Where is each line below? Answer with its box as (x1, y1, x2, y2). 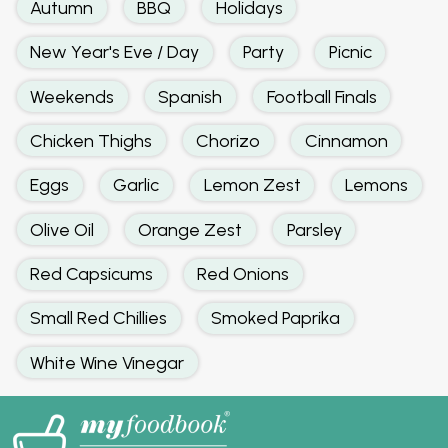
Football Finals (266, 85, 377, 107)
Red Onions (197, 263, 290, 285)
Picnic (328, 41, 372, 63)
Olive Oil (30, 218, 95, 240)
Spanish (158, 85, 223, 107)
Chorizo (196, 129, 261, 151)
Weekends (30, 85, 115, 107)
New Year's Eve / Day (30, 41, 200, 63)
